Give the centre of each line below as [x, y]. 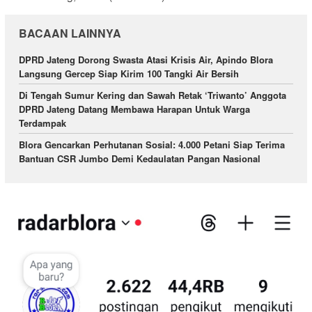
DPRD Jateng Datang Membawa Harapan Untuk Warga [134, 109]
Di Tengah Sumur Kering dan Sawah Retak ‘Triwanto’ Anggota [153, 95]
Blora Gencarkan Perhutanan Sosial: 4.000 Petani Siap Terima [152, 144]
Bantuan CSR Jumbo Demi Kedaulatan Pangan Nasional [140, 158]
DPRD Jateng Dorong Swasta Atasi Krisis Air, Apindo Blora [146, 59]
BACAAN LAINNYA [70, 33]
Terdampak [42, 123]
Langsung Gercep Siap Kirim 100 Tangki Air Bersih [129, 73]
